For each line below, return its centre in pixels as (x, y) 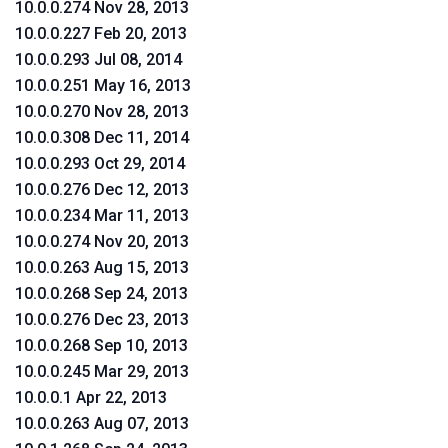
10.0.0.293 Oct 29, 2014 (100, 163)
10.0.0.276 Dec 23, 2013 (102, 319)
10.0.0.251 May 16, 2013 (103, 85)
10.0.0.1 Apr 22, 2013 (91, 397)
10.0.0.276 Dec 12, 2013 (102, 189)
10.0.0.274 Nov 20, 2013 (102, 241)
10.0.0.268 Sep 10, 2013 (101, 345)
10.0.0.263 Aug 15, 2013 (102, 267)
